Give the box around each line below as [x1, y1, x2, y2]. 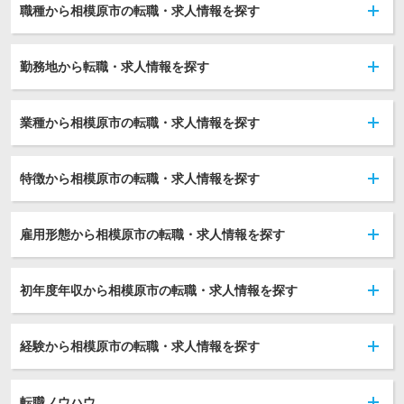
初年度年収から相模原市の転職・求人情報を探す [20, 283, 298, 298]
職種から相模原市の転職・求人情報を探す [20, 4, 260, 18]
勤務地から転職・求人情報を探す [20, 60, 209, 74]
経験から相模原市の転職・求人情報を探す [20, 339, 260, 353]
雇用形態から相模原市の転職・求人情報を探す [20, 227, 285, 242]
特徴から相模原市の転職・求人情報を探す [20, 171, 260, 186]
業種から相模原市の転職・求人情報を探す [20, 115, 260, 130]
